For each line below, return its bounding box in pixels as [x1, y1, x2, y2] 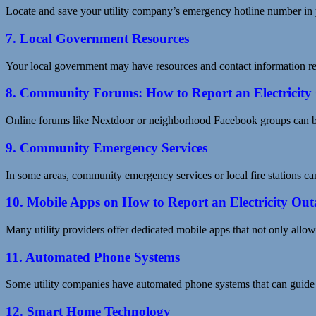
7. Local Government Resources [6, 30, 189, 46]
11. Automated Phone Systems [6, 249, 180, 265]
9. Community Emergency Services [6, 140, 207, 155]
